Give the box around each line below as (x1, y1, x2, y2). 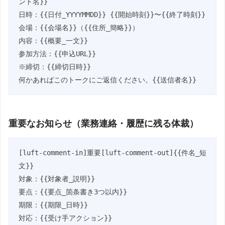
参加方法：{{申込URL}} (18, 50, 96, 58)
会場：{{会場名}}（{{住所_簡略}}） (18, 24, 139, 32)
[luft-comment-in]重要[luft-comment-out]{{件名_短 (18, 149, 206, 157)
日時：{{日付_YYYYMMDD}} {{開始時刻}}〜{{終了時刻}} (18, 11, 205, 19)
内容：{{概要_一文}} (18, 37, 88, 45)
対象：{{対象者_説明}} (18, 175, 95, 183)
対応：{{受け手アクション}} (18, 214, 112, 222)
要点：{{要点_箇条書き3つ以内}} (18, 188, 127, 196)
